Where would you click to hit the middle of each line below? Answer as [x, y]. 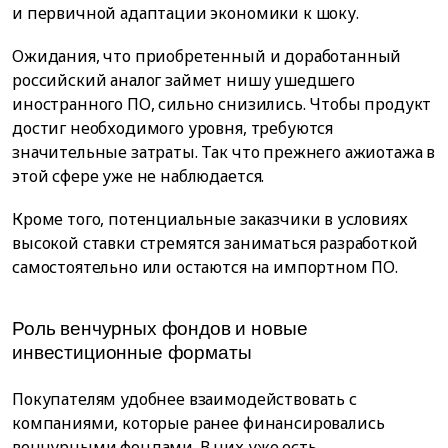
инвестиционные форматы [132, 352]
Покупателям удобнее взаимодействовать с [184, 398]
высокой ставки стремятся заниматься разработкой [215, 243]
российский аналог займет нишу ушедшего [183, 79]
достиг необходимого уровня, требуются [173, 127]
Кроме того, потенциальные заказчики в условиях [210, 219]
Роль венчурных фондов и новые [160, 328]
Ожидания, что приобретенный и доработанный [207, 55]
